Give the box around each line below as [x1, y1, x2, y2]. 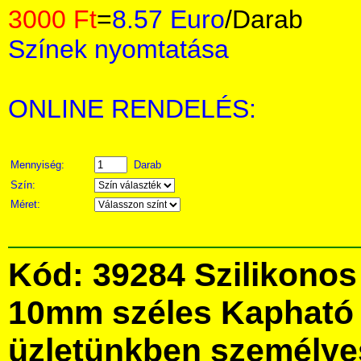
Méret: [10, 198, 44, 210]
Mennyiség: [10, 159, 68, 171]
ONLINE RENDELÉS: [8, 94, 256, 123]
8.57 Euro [112, 5, 225, 34]
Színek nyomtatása [8, 35, 229, 64]
